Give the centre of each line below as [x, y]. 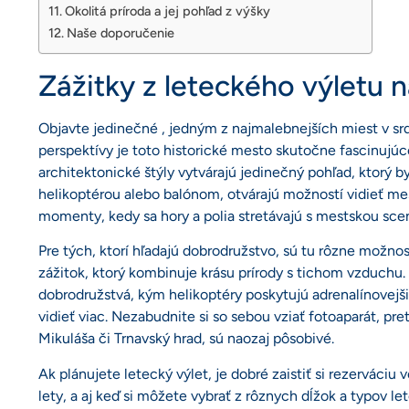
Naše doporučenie [120, 32]
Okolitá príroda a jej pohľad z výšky [167, 10]
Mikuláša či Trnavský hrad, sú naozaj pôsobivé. [186, 339]
